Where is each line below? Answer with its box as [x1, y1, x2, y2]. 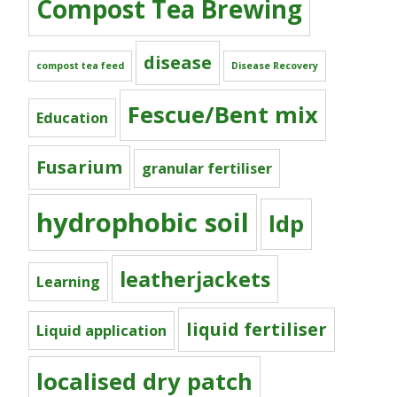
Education [36, 108, 108, 128]
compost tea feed [36, 59, 124, 73]
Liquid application [36, 321, 167, 341]
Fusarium [36, 155, 122, 180]
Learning [36, 272, 100, 292]
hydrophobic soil [36, 205, 249, 241]
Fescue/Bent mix [128, 99, 318, 131]
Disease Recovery [231, 59, 318, 73]
